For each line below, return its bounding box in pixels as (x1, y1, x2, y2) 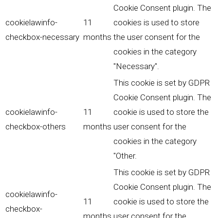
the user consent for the (113, 32, 200, 42)
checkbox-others (5, 122, 66, 132)
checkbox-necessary (5, 32, 79, 42)
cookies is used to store (113, 18, 200, 28)
